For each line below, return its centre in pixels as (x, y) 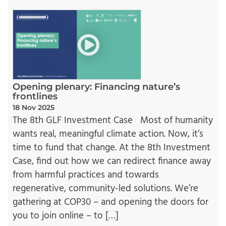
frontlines (35, 97)
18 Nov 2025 (34, 108)
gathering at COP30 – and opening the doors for (110, 203)
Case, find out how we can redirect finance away (112, 162)
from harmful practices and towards (86, 175)
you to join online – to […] (66, 216)
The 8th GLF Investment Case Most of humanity (113, 121)
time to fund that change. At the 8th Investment (111, 148)
